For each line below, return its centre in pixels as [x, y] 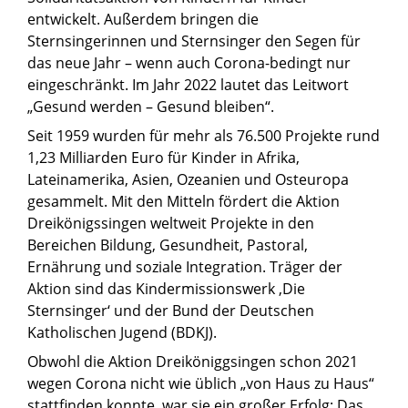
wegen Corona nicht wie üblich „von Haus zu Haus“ [201, 383]
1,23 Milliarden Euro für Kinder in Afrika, [163, 157]
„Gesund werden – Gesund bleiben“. [151, 106]
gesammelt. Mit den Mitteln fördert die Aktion [184, 201]
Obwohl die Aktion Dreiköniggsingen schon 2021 [193, 361]
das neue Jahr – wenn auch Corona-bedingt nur [189, 62]
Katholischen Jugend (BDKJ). [122, 332]
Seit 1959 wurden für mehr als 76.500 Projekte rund [204, 135]
